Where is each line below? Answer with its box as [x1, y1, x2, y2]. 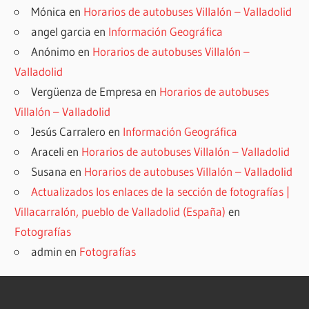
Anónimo [31, 43, 76, 59]
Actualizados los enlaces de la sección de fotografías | [31, 183, 290, 199]
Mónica [31, 3, 67, 19]
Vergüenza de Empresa [31, 83, 143, 99]
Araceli [31, 143, 65, 159]
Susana [31, 163, 68, 179]
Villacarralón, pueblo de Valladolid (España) [14, 203, 226, 219]
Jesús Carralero [31, 123, 106, 139]
